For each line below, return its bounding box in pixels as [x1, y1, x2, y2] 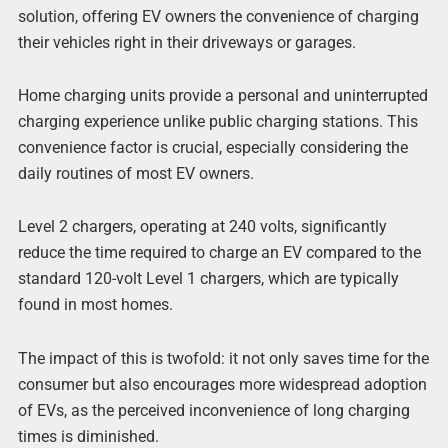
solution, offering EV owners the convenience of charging [17, 6, 419, 26]
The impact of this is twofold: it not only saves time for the [17, 348, 429, 368]
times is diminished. [17, 426, 159, 446]
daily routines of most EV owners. [17, 164, 254, 184]
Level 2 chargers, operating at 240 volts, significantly [17, 217, 387, 237]
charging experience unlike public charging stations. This [17, 112, 418, 132]
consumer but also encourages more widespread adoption [17, 374, 427, 394]
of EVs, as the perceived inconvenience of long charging [17, 400, 410, 420]
